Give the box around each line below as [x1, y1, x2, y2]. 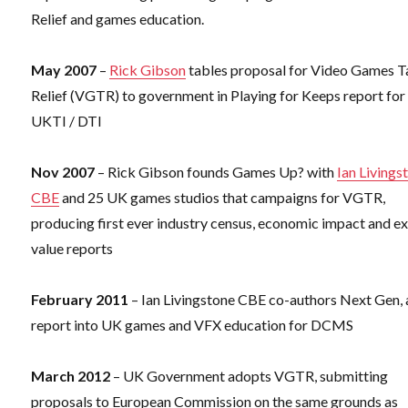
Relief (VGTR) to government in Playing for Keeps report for [31, 87, 406, 105]
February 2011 [31, 291, 132, 309]
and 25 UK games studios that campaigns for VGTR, [59, 189, 386, 207]
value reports [31, 240, 114, 258]
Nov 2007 [31, 163, 98, 181]
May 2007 [31, 61, 100, 79]
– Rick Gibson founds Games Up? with [97, 163, 338, 181]
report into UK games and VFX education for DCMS [31, 316, 354, 334]
